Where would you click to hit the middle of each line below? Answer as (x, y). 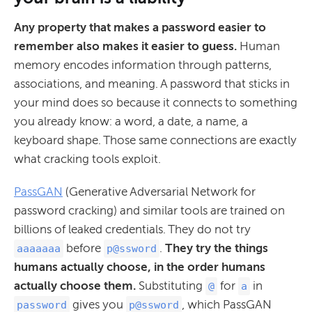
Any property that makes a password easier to (140, 27)
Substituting (171, 285)
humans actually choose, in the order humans (140, 266)
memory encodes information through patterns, (143, 64)
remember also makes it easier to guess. (127, 46)
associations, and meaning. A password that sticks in (152, 83)
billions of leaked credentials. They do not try (132, 229)
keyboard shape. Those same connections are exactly (155, 140)
